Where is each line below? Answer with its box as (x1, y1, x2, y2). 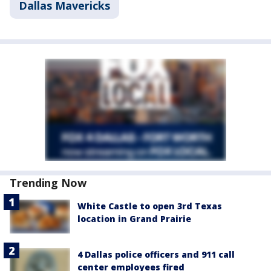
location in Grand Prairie (77, 212, 191, 224)
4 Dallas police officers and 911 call (77, 249, 235, 261)
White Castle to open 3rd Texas (77, 200, 222, 212)
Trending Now (10, 175, 87, 190)
